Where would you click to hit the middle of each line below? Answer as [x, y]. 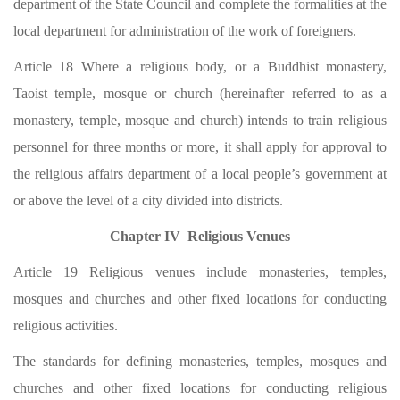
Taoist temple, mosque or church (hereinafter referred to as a [200, 93]
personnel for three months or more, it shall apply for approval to [200, 147]
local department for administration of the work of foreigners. [185, 31]
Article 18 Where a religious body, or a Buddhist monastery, [200, 67]
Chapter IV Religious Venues [200, 236]
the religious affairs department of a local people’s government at [200, 174]
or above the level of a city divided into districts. [148, 200]
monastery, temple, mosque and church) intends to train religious [200, 120]
